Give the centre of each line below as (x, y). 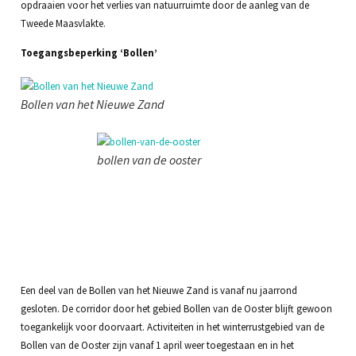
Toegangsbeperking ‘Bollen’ (89, 53)
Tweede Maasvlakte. (63, 23)
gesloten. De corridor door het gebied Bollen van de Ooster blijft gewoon (176, 309)
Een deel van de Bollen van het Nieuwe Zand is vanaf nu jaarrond (159, 290)
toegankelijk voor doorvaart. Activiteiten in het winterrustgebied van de (172, 327)
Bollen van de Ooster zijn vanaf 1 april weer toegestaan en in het (157, 345)
